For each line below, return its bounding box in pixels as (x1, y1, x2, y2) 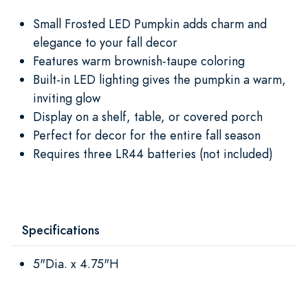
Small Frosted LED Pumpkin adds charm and (33, 14, 267, 32)
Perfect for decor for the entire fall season (33, 126, 261, 144)
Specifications (22, 221, 100, 239)
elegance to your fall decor (33, 33, 177, 51)
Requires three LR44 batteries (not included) (33, 144, 273, 162)
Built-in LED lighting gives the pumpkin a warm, (33, 70, 286, 88)
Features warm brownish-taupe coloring (33, 52, 245, 69)
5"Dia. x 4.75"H (33, 254, 119, 272)
